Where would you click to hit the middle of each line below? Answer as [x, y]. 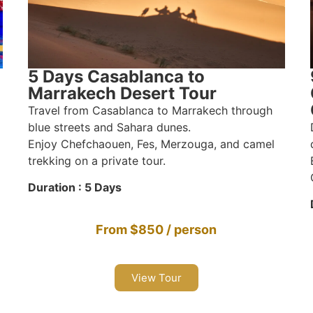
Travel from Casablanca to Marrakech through [150, 110]
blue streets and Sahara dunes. [109, 127]
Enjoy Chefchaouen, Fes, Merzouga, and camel [151, 144]
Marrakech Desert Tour [122, 93]
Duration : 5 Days [74, 188]
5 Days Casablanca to [116, 76]
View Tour [156, 277]
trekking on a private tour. [96, 160]
